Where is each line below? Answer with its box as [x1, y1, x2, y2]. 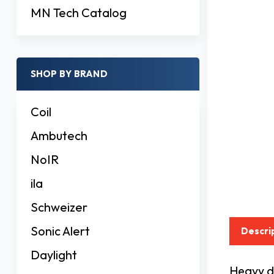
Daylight [30, 246, 77, 262]
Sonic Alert [30, 223, 90, 239]
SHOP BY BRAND [30, 68, 108, 80]
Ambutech [30, 127, 87, 143]
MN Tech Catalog [30, 4, 127, 20]
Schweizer [30, 199, 87, 215]
